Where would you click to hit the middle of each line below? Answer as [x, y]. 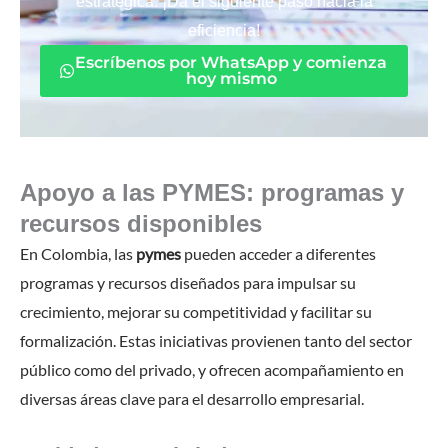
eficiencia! [224, 30]
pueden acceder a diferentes [278, 253]
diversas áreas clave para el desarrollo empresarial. [192, 398]
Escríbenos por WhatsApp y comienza [231, 62]
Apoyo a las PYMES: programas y [212, 192]
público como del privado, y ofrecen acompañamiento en [212, 369]
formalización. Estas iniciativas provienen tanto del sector [216, 340]
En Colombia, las [78, 253]
